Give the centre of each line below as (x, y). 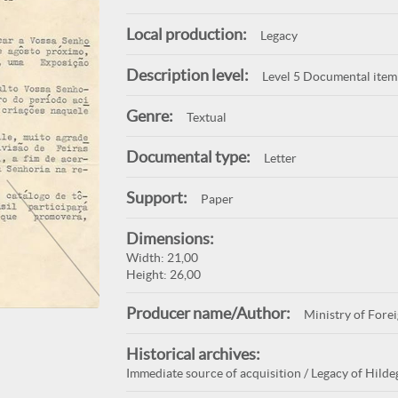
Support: (156, 198)
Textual (206, 117)
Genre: (149, 116)
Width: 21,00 (162, 258)
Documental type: (188, 157)
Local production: (186, 34)
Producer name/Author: (208, 313)
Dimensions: (170, 239)
